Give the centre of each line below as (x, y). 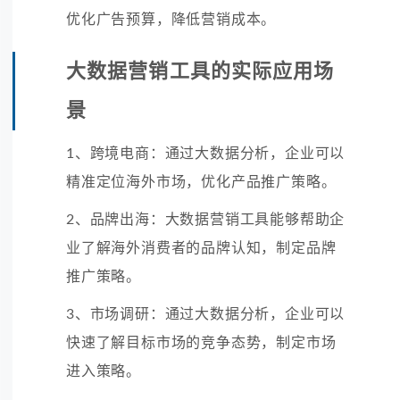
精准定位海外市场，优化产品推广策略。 (201, 182)
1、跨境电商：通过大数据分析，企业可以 (206, 153)
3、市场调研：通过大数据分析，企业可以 (206, 314)
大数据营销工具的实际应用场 (200, 71)
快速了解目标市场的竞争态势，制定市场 (201, 342)
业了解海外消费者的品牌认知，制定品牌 (201, 248)
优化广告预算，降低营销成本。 (171, 19)
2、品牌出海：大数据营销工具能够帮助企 (206, 219)
